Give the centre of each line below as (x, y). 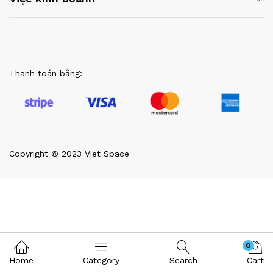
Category (101, 260)
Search (183, 260)
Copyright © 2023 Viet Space (69, 153)
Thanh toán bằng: (46, 73)
